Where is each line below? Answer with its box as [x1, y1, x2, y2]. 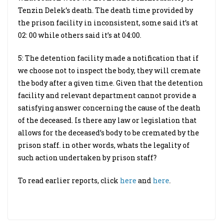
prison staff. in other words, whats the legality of [18, 140, 190, 150]
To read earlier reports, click [18, 176, 120, 185]
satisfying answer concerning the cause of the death [18, 103, 201, 112]
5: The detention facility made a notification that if [18, 53, 199, 63]
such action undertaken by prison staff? [18, 153, 157, 162]
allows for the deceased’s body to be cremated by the [18, 128, 199, 137]
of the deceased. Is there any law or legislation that [18, 115, 197, 125]
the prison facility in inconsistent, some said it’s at [18, 18, 198, 27]
